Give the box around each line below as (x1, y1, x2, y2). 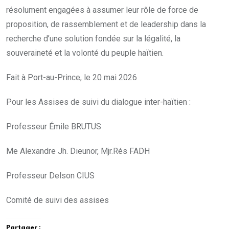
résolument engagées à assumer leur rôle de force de (6, 5, 198, 15)
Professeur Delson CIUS (6, 171, 97, 181)
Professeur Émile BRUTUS (6, 122, 195, 132)
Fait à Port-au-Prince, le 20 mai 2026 (6, 73, 139, 83)
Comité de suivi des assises (6, 195, 109, 205)
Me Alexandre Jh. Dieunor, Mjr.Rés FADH (6, 146, 150, 156)
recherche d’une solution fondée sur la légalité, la (6, 34, 180, 44)
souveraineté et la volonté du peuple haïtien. (6, 48, 166, 58)
